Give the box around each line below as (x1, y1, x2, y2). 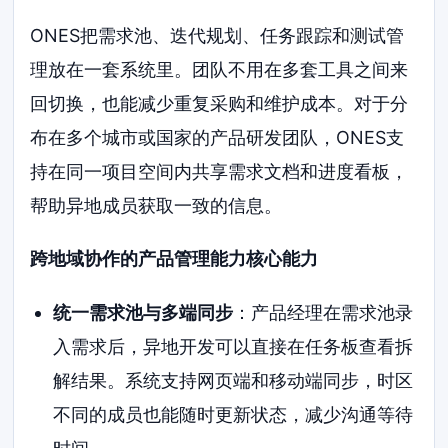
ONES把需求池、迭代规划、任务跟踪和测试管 (30, 24, 405, 46)
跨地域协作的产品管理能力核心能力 (30, 248, 319, 270)
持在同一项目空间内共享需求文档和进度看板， (30, 160, 409, 182)
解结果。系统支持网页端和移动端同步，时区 (52, 370, 413, 392)
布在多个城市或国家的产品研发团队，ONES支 (30, 126, 405, 148)
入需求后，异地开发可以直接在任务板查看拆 (52, 336, 413, 358)
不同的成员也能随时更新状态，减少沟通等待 (52, 404, 413, 426)
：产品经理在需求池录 (232, 302, 413, 324)
